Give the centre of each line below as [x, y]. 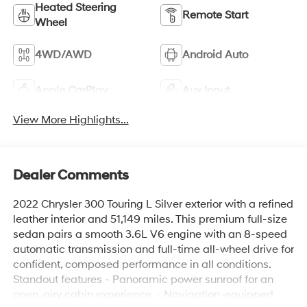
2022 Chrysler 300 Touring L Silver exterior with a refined [153, 205]
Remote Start [215, 15]
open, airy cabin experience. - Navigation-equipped [143, 295]
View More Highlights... [71, 120]
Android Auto [215, 54]
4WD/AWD [63, 54]
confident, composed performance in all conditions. [142, 265]
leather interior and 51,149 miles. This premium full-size [150, 220]
